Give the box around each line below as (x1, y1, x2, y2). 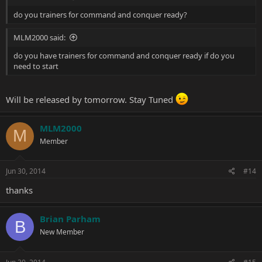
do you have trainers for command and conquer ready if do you (13, 50, 235, 61)
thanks (6, 184, 33, 196)
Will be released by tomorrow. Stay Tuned (6, 93, 175, 105)
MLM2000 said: (13, 32, 65, 43)
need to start (13, 61, 58, 71)
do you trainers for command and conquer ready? (13, 9, 187, 20)
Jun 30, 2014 (6, 166, 46, 176)
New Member (40, 227, 84, 237)
